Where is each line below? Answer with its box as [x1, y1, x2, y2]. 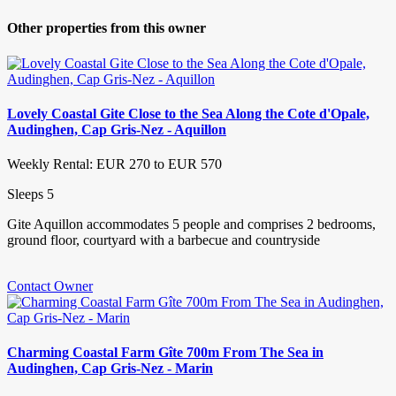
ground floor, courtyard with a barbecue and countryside [7, 232, 320, 248]
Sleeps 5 [7, 187, 54, 202]
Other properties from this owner [7, 20, 206, 36]
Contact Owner [7, 278, 93, 294]
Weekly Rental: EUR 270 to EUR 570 [7, 156, 222, 172]
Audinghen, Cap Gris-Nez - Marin [7, 361, 213, 377]
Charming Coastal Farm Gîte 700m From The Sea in [7, 345, 324, 361]
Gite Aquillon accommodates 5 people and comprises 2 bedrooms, [7, 217, 376, 232]
